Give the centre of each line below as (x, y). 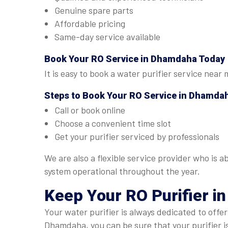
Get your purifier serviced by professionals (137, 136)
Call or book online (90, 110)
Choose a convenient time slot (113, 123)
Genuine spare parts (94, 10)
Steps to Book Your (87, 95)
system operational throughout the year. (122, 171)
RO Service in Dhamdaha (144, 59)
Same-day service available (107, 37)
